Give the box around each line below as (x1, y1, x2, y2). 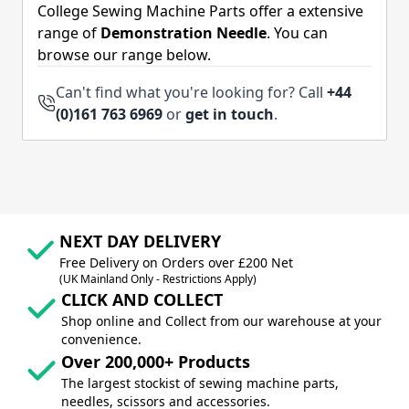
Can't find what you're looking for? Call (56, 82, 327, 102)
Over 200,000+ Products (60, 351, 250, 372)
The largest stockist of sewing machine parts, (60, 374, 339, 392)
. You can (267, 23, 328, 43)
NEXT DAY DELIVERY (59, 230, 222, 252)
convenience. (60, 330, 142, 348)
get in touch (185, 104, 274, 124)
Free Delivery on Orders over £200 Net (59, 254, 294, 271)
